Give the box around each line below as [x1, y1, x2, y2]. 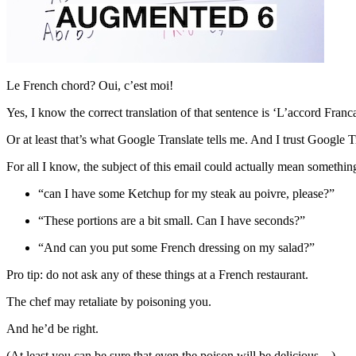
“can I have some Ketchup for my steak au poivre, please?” [38, 186, 335, 200]
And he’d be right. [6, 321, 99, 335]
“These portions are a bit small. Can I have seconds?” [38, 213, 305, 227]
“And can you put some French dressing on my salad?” [38, 240, 315, 254]
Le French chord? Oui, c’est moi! [6, 78, 173, 92]
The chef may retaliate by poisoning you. [6, 294, 211, 308]
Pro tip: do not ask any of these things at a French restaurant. [6, 267, 308, 281]
